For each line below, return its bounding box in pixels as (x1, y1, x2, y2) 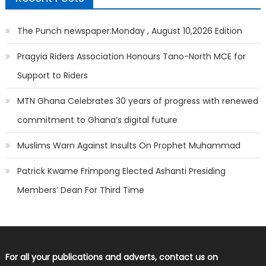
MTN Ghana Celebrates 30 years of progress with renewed (17, 95, 258, 107)
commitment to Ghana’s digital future (17, 114, 178, 126)
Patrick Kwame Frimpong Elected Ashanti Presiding (17, 165, 226, 178)
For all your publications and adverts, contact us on (5, 251, 218, 264)
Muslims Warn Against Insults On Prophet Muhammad (17, 140, 240, 152)
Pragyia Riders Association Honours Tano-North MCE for (17, 50, 246, 63)
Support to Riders (17, 69, 88, 82)
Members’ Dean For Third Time (17, 184, 144, 197)
